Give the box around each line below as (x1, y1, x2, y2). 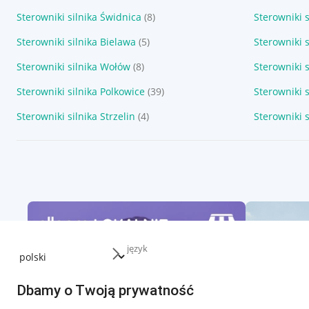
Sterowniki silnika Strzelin (17, 110, 135, 123)
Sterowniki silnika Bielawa (17, 35, 136, 48)
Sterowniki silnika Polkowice (17, 85, 145, 98)
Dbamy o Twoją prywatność (17, 282, 194, 299)
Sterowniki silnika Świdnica (17, 10, 141, 23)
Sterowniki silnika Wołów (17, 60, 130, 73)
